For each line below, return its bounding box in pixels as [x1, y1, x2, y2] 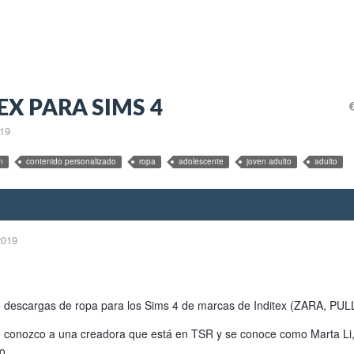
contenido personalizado [26, 155, 116, 167]
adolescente [179, 155, 224, 167]
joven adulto [247, 155, 292, 167]
